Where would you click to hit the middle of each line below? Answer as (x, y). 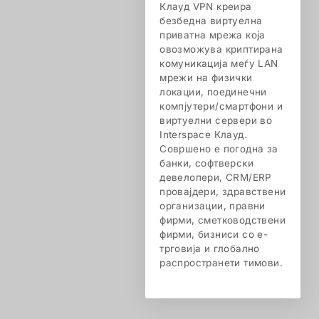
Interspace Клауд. (203, 135)
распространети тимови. (221, 263)
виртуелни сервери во (216, 120)
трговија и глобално (210, 249)
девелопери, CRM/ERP (216, 177)
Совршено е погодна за (219, 149)
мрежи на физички (206, 78)
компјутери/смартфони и (221, 106)
